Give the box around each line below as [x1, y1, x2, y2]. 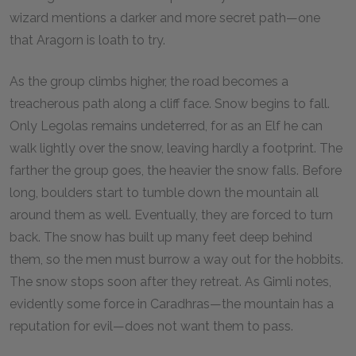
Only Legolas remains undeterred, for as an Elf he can [10, 118, 323, 133]
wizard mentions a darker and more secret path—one [10, 10, 320, 25]
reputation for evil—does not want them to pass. [10, 319, 293, 334]
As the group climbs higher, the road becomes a [10, 74, 288, 89]
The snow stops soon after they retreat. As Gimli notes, [10, 274, 331, 289]
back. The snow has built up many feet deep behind [10, 230, 312, 245]
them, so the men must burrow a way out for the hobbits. [10, 252, 343, 267]
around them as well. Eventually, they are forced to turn [10, 207, 333, 222]
